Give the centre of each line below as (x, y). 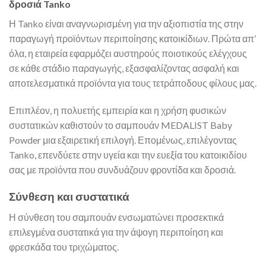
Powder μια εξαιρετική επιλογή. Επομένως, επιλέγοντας (123, 140)
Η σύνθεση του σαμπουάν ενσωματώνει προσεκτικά (116, 217)
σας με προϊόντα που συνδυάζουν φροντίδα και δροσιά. (122, 170)
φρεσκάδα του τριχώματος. (64, 246)
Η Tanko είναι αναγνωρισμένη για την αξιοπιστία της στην (126, 24)
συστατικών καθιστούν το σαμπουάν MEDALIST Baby (121, 125)
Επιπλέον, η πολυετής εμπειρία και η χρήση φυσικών (118, 110)
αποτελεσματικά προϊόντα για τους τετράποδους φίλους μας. (133, 83)
